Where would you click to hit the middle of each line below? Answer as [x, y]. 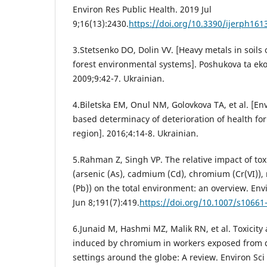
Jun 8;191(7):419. [106, 202]
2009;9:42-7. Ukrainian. [119, 78]
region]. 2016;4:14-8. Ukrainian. [136, 133]
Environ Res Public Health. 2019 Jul [142, 9]
